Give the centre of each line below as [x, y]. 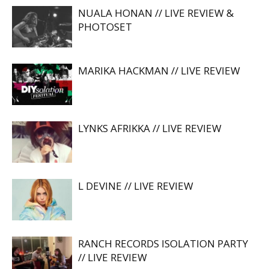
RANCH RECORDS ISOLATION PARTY [163, 243]
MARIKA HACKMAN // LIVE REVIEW [159, 71]
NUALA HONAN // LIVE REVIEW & [156, 13]
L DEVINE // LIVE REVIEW [136, 186]
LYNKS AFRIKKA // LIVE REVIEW [150, 128]
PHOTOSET [105, 27]
